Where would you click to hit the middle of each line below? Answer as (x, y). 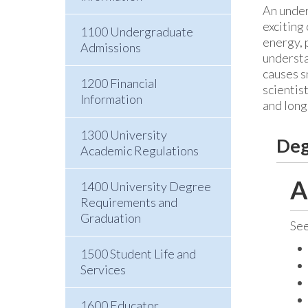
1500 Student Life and (138, 254)
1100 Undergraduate (136, 32)
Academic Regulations (139, 151)
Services (103, 269)
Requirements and (129, 202)
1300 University (123, 135)
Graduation (110, 218)
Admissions (110, 47)
